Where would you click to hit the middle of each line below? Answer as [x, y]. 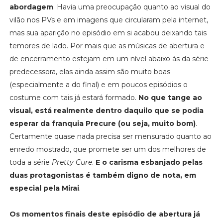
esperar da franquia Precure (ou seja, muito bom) [102, 123]
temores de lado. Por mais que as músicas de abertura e [107, 46]
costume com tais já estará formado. [74, 97]
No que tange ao [170, 97]
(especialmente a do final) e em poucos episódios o [98, 84]
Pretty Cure [72, 162]
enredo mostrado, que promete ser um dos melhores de [108, 149]
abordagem [31, 7]
